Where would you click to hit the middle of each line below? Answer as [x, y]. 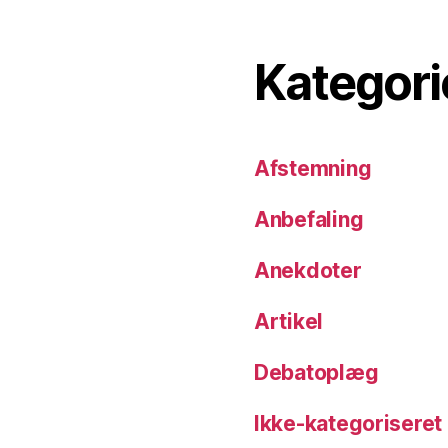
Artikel [289, 322]
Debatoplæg [316, 373]
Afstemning [313, 169]
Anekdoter [308, 271]
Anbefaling [309, 220]
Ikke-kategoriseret [348, 424]
